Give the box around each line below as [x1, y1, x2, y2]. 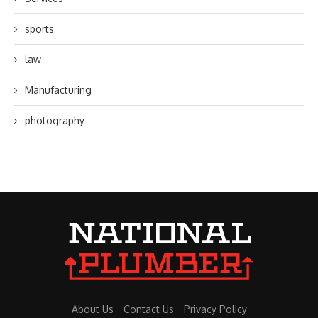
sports [25, 22, 54, 35]
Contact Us [123, 302, 174, 315]
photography [25, 114, 84, 126]
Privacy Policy [183, 302, 247, 315]
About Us [71, 302, 114, 315]
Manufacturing [25, 83, 92, 96]
